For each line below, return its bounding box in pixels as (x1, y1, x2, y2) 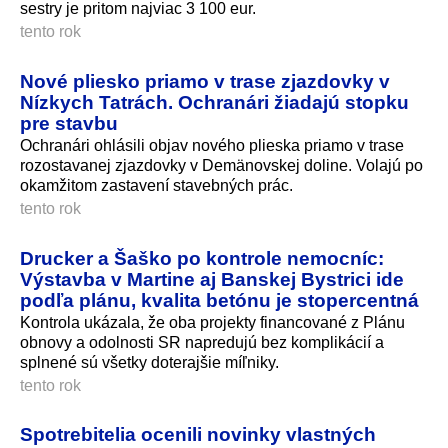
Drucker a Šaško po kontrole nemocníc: (20, 246, 384, 269)
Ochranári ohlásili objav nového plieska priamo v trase (20, 136, 404, 154)
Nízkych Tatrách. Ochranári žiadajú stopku (20, 90, 409, 113)
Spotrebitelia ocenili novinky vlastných (20, 423, 376, 446)
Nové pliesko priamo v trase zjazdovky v (20, 69, 390, 92)
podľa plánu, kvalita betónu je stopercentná (20, 288, 419, 311)
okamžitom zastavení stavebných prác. (20, 176, 293, 194)
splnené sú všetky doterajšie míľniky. (20, 353, 279, 371)
